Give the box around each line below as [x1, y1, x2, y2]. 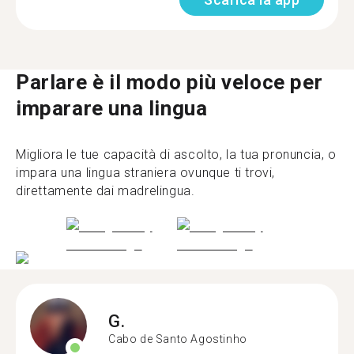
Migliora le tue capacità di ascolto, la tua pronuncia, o [16, 146, 337, 162]
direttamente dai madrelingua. [16, 183, 195, 198]
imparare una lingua [16, 96, 208, 120]
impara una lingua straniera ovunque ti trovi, [16, 164, 276, 180]
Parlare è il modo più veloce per [16, 70, 323, 94]
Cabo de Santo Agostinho [108, 332, 247, 345]
